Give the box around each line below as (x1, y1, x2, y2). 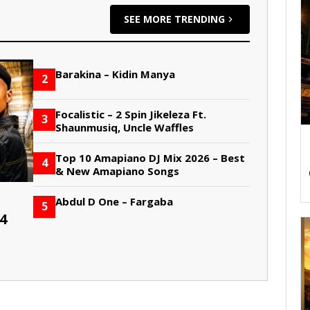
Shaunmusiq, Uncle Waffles (55, 120, 194, 134)
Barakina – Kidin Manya (55, 66, 176, 81)
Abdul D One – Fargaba (55, 194, 174, 208)
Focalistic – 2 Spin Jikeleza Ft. (55, 107, 207, 121)
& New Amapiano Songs (55, 163, 180, 178)
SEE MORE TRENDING (124, 12, 226, 26)
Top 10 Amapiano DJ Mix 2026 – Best (55, 150, 246, 165)
